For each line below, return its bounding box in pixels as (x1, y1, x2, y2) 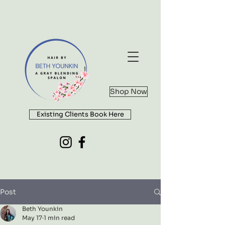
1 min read (44, 214, 75, 221)
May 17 (22, 214, 42, 221)
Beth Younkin (22, 205, 63, 212)
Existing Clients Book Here (36, 110, 124, 119)
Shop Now (110, 87, 147, 96)
